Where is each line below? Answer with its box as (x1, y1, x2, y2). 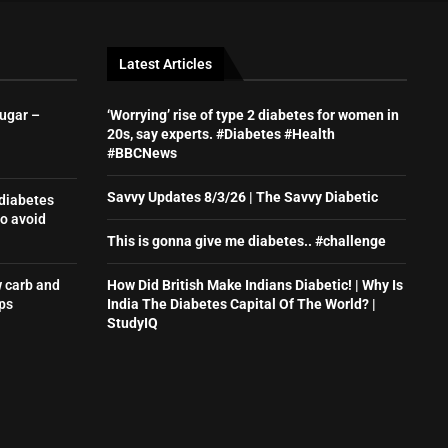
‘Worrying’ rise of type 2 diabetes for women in (107, 106, 400, 123)
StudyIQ (107, 314, 159, 331)
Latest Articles (119, 55, 213, 72)
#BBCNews (107, 144, 178, 161)
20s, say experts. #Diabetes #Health (107, 125, 336, 142)
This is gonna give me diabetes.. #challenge (107, 232, 387, 249)
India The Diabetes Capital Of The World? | (107, 295, 377, 312)
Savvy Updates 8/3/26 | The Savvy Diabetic (107, 188, 379, 205)
